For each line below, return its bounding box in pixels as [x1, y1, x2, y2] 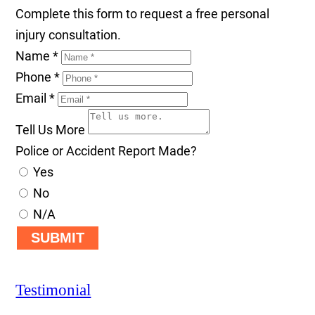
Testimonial [15, 281, 91, 299]
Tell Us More [15, 122, 86, 137]
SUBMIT [31, 229, 85, 245]
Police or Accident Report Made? [15, 143, 198, 158]
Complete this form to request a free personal [15, 6, 270, 21]
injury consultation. [15, 27, 122, 42]
